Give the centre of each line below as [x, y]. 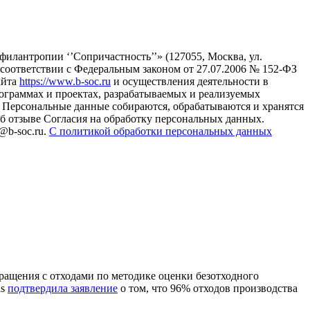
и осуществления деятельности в [190, 81]
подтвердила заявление [63, 288]
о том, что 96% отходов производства [208, 288]
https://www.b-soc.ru [65, 81]
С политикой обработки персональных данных [161, 131]
